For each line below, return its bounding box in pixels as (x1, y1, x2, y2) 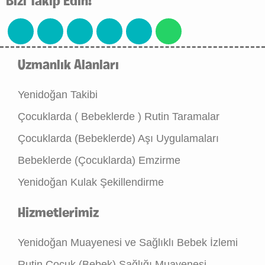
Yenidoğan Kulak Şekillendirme (18, 176, 164, 188)
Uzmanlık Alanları (18, 59, 119, 73)
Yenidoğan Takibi (18, 89, 98, 101)
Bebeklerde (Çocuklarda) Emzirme (18, 154, 180, 166)
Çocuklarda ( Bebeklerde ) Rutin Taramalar (18, 111, 219, 122)
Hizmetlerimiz (18, 206, 99, 221)
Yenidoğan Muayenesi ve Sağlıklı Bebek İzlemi (18, 237, 238, 248)
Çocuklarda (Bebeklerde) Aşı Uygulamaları (18, 132, 219, 144)
